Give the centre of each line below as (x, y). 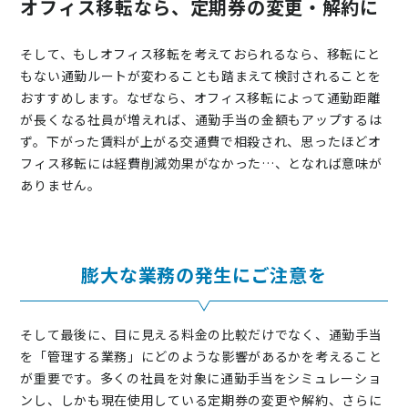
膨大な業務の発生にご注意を (204, 275)
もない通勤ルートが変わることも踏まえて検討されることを (201, 76)
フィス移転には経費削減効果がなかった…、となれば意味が (201, 163)
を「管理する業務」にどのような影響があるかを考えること (201, 357)
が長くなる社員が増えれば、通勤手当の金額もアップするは (201, 120)
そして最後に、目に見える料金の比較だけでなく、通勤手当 (201, 335)
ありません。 (61, 185)
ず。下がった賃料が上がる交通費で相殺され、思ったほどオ (201, 142)
